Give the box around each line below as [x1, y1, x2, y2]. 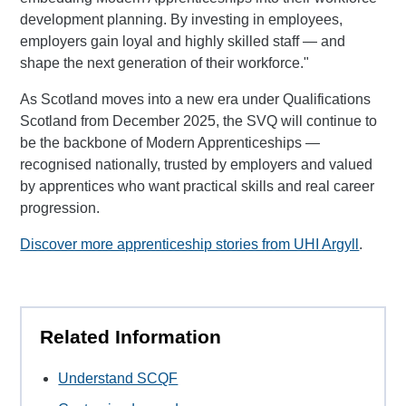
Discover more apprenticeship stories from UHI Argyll [20, 236, 360, 252]
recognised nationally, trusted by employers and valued [20, 156, 373, 172]
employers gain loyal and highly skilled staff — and [20, 33, 346, 49]
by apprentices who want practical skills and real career [20, 178, 375, 194]
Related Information [40, 325, 222, 347]
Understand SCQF [58, 370, 179, 386]
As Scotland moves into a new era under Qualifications [20, 91, 372, 107]
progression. [20, 199, 101, 216]
